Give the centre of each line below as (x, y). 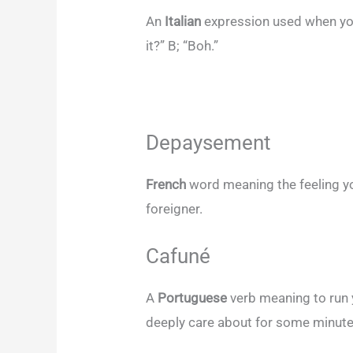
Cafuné (178, 256)
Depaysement (209, 142)
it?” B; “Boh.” (182, 45)
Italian (185, 21)
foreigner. (176, 208)
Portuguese (194, 297)
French (168, 184)
